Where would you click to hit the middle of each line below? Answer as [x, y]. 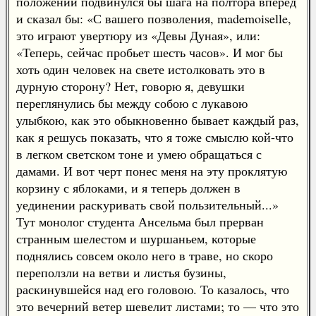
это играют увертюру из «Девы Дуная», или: [138, 35]
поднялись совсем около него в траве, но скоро [145, 255]
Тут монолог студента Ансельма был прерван [140, 221]
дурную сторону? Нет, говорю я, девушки [130, 86]
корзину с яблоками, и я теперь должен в [128, 188]
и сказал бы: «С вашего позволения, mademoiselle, [154, 18]
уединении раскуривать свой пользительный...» [147, 205]
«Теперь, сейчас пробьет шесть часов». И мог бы [150, 52]
